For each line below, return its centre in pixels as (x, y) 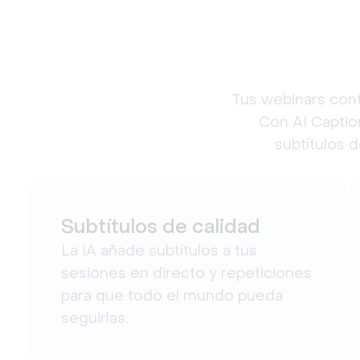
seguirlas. (94, 318)
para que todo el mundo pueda (172, 295)
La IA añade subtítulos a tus (159, 250)
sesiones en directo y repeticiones (186, 273)
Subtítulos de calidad (161, 226)
